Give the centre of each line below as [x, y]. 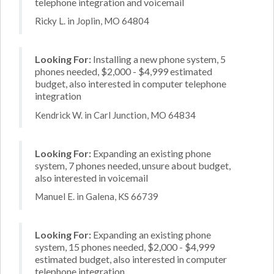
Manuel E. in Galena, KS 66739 [97, 196]
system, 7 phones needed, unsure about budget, [133, 165]
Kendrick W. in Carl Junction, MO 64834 [115, 115]
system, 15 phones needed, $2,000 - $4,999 [125, 247]
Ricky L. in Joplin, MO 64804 [92, 21]
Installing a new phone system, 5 [158, 59]
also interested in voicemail [91, 177]
